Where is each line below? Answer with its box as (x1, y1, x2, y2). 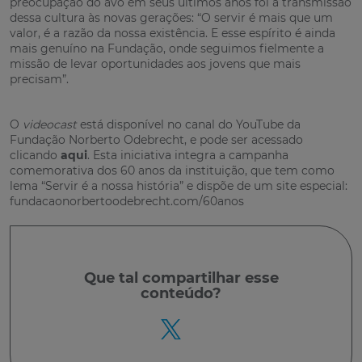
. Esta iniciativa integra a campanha (87, 147, 288, 162)
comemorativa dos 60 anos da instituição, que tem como (10, 162, 335, 178)
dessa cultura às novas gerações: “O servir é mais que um (10, 10, 333, 25)
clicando (10, 147, 61, 162)
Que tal (83, 269, 142, 288)
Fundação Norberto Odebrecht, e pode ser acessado (10, 132, 303, 147)
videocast (23, 116, 77, 132)
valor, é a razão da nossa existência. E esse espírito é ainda (10, 25, 335, 40)
